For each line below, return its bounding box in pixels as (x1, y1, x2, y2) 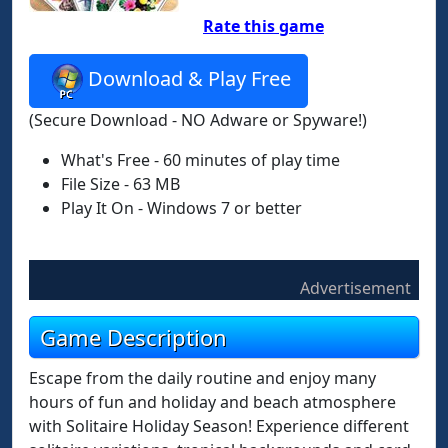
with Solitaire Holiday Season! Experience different (29, 415, 409, 437)
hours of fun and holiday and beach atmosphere (29, 391, 396, 413)
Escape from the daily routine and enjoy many (29, 367, 376, 389)
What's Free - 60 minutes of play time (61, 149, 340, 171)
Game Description (40, 322, 227, 352)
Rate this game (203, 15, 324, 37)
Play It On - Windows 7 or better (61, 197, 302, 219)
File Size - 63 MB (61, 173, 180, 195)
